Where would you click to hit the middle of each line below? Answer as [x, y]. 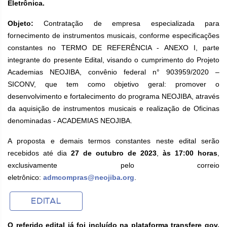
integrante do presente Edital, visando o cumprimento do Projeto [113, 60]
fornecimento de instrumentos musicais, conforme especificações [113, 35]
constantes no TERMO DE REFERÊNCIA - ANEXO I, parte [113, 48]
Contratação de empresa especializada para [132, 23]
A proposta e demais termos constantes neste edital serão [113, 141]
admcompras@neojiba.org [89, 177]
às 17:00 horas [190, 153]
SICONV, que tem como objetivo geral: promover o [113, 84]
